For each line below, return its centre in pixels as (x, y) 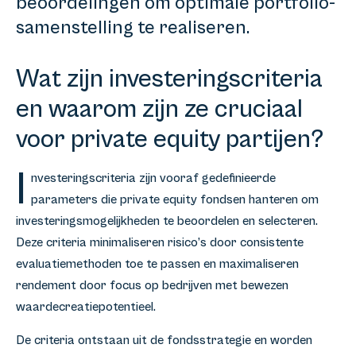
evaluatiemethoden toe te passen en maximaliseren (157, 264)
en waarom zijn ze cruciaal (159, 110)
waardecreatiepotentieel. (86, 307)
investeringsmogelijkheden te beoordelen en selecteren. (167, 221)
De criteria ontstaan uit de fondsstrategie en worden (164, 340)
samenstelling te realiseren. (133, 28)
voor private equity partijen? (170, 140)
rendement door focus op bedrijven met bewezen (152, 286)
